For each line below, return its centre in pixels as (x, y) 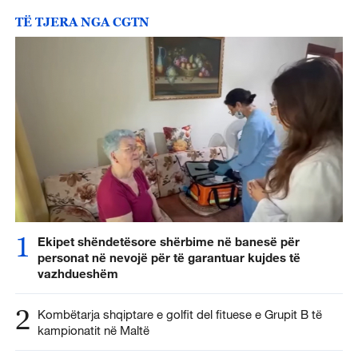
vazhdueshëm (78, 274)
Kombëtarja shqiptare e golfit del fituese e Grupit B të (179, 314)
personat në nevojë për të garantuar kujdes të (169, 258)
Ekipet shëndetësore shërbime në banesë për (168, 242)
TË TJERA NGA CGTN (82, 22)
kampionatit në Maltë (93, 330)
